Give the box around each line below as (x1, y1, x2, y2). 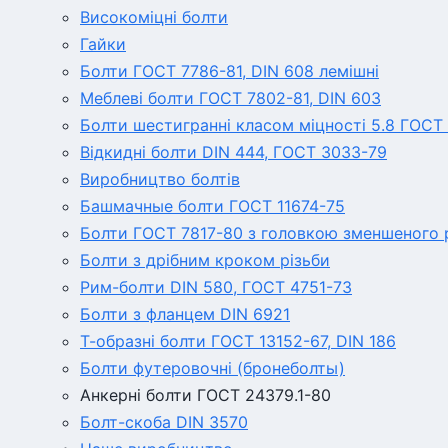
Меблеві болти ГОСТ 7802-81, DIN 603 (80, 88, 381, 108)
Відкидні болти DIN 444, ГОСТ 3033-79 (80, 142, 387, 162)
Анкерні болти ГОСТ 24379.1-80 (80, 385, 331, 405)
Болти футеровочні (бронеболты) (80, 358, 345, 378)
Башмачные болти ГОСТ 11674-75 (80, 196, 345, 216)
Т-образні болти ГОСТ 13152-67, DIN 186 (80, 331, 396, 351)
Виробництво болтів (80, 169, 240, 189)
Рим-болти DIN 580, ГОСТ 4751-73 (80, 277, 352, 297)
